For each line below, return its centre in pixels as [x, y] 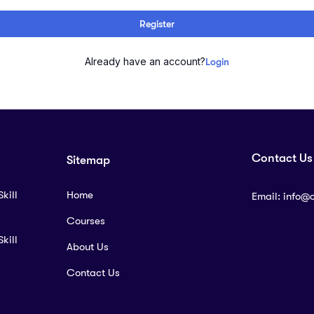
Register [157, 24]
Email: [267, 197]
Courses [86, 221]
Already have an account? [145, 62]
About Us [88, 247]
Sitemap [88, 161]
